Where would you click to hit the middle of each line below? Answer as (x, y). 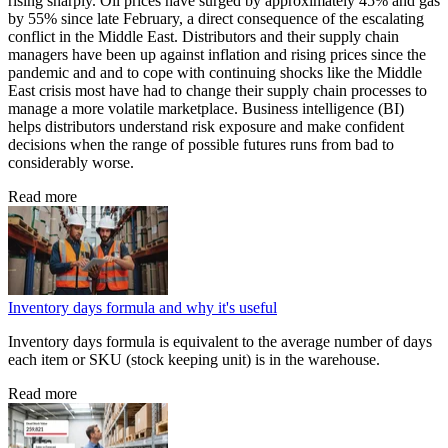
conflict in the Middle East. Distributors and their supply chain (203, 37)
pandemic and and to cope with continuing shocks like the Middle (215, 73)
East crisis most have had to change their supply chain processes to (217, 91)
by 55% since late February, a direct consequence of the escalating (216, 19)
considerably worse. (71, 163)
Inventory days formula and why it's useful (142, 308)
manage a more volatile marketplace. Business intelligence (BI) (206, 109)
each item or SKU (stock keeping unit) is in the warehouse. (194, 360)
